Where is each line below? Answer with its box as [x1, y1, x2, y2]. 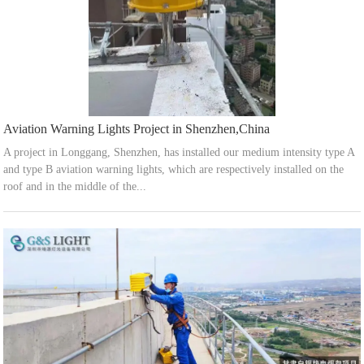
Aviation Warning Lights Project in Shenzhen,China [3, 122, 271, 136]
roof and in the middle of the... [3, 180, 147, 193]
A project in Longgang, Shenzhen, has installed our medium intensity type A [3, 146, 355, 159]
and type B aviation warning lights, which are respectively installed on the [3, 163, 344, 176]
